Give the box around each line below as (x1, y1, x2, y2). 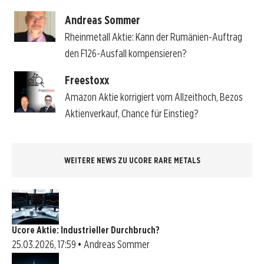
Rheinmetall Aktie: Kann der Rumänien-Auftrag (64, 30, 242, 43)
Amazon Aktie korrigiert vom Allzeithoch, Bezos (64, 90, 243, 103)
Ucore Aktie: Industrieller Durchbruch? (12, 224, 160, 236)
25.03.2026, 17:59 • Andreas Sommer (12, 237, 150, 250)
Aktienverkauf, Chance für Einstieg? (64, 107, 199, 120)
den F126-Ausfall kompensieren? (64, 47, 187, 60)
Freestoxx (64, 72, 109, 87)
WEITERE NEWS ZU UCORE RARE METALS (64, 155, 200, 165)
